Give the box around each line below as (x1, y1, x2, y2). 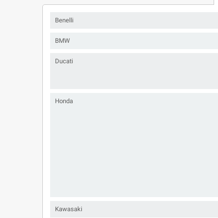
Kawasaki (55, 205, 82, 213)
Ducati (55, 57, 73, 65)
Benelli (55, 17, 73, 24)
